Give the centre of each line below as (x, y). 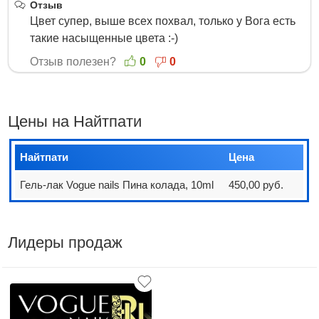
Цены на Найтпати (75, 121)
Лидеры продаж (66, 242)
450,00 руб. (256, 185)
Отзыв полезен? (75, 62)
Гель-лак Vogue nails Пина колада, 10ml (117, 185)
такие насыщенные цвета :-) (104, 38)
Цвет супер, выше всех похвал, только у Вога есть (163, 21)
